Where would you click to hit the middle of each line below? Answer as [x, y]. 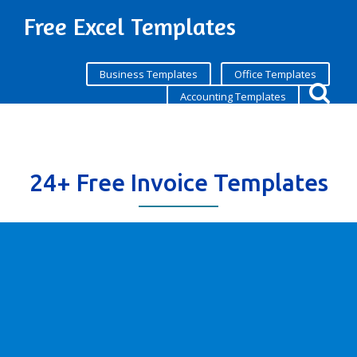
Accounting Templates [233, 96]
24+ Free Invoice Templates [178, 182]
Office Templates [275, 74]
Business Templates [149, 74]
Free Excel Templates [130, 26]
